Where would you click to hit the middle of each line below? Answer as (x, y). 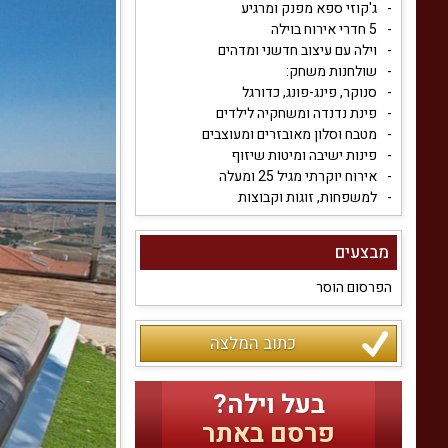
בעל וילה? (268, 405)
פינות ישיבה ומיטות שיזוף (304, 156)
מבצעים (361, 253)
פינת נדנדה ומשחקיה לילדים (296, 114)
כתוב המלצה (252, 344)
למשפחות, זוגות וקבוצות (307, 198)
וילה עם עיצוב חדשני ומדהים (297, 51)
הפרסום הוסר (354, 288)
